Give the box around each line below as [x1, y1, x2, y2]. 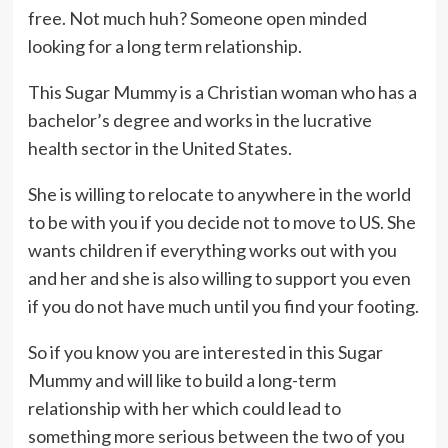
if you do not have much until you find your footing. [27, 295, 419, 317]
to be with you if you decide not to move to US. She [27, 211, 416, 233]
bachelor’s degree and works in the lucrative [27, 109, 372, 131]
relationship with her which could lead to [27, 397, 341, 419]
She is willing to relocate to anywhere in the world [27, 183, 411, 205]
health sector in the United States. [27, 137, 292, 159]
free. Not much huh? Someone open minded [27, 7, 367, 29]
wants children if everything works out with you [27, 239, 397, 261]
